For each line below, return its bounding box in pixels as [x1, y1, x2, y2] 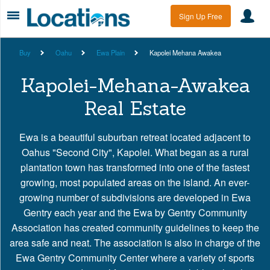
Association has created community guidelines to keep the [11, 220, 259, 234]
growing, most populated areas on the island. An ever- [20, 175, 250, 189]
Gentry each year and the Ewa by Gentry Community [23, 205, 247, 219]
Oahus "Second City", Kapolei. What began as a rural [21, 145, 249, 159]
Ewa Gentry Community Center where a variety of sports [16, 250, 254, 265]
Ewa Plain [96, 47, 125, 57]
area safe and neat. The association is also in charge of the [10, 235, 260, 250]
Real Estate [84, 95, 186, 121]
